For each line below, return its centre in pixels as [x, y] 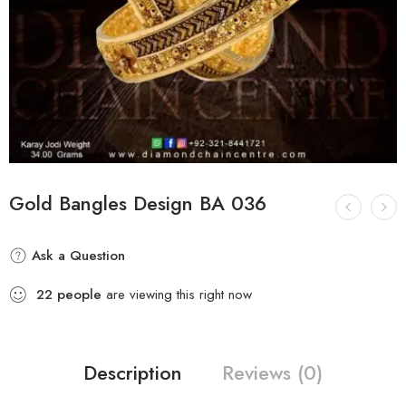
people [79, 295]
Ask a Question [76, 256]
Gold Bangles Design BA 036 [138, 203]
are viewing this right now [177, 295]
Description [133, 373]
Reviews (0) [272, 373]
